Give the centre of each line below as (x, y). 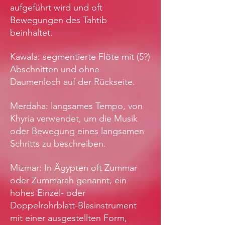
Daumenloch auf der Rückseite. (73, 82)
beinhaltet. (31, 33)
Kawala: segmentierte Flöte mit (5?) (80, 57)
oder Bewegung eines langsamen (77, 131)
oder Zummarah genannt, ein (68, 181)
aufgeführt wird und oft (56, 8)
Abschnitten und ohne (55, 70)
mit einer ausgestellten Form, (69, 218)
